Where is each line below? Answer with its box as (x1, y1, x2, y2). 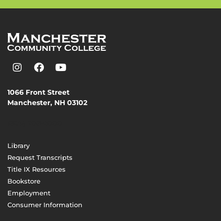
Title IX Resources (7, 165, 66, 173)
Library (7, 141, 30, 149)
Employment (7, 188, 50, 197)
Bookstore (7, 177, 40, 185)
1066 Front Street (7, 88, 70, 97)
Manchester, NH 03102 (7, 98, 87, 108)
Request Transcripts (7, 153, 73, 161)
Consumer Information (7, 200, 82, 209)
